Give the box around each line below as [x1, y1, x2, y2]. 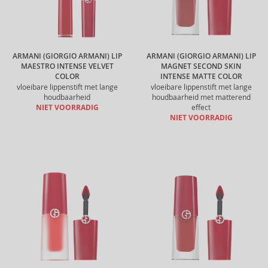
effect [191, 103, 211, 112]
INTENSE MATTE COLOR [160, 72, 242, 81]
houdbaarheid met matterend [151, 93, 251, 102]
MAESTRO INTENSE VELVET [20, 62, 114, 71]
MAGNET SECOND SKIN [161, 62, 241, 71]
